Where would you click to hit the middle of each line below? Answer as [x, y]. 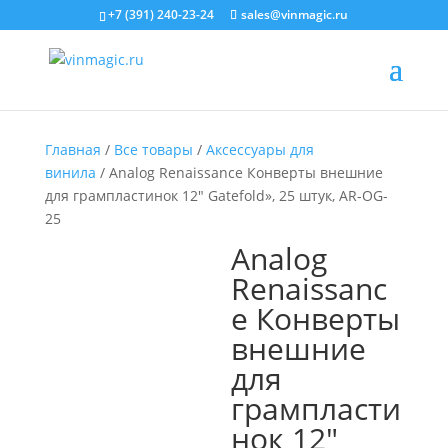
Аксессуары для [259, 149]
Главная [72, 149]
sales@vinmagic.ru [295, 14]
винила [70, 172]
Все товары [153, 149]
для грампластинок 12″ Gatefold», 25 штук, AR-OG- [216, 195]
